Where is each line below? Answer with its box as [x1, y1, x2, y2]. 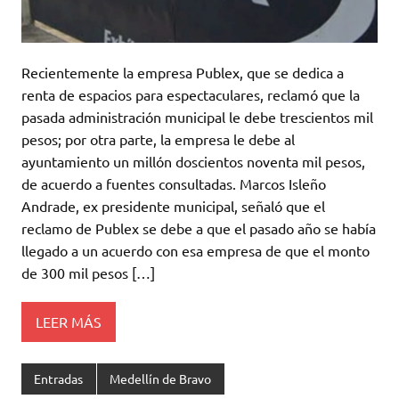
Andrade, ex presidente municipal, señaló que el [21, 197, 325, 216]
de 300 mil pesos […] [21, 264, 155, 282]
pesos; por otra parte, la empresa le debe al [21, 130, 295, 149]
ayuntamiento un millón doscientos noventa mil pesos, [21, 152, 365, 171]
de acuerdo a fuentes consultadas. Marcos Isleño [21, 175, 326, 193]
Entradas [34, 370, 84, 387]
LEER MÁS [36, 313, 102, 331]
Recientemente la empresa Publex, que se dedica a [21, 63, 344, 82]
